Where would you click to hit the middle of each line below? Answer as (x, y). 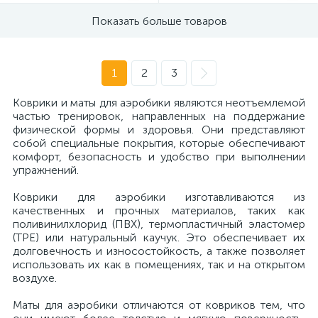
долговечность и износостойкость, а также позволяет (159, 251)
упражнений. (46, 170)
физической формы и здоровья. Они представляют (159, 130)
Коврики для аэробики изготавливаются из (159, 197)
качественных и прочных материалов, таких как (159, 210)
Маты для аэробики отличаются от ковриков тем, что (159, 305)
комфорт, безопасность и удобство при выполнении (159, 157)
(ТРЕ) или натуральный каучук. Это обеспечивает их (159, 237)
